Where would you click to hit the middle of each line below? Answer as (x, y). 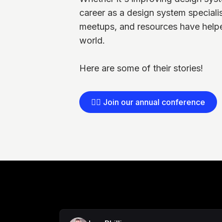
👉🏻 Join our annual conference (148, 102)
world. (92, 40)
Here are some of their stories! (141, 68)
